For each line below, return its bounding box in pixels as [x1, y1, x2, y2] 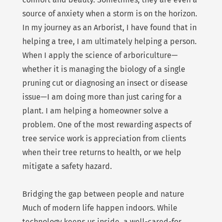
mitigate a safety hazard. [22, 162, 112, 171]
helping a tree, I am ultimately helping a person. [22, 37, 197, 47]
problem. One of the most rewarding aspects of [22, 120, 191, 130]
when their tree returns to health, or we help [22, 148, 181, 158]
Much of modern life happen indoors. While [22, 203, 177, 213]
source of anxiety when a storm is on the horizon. [22, 9, 197, 19]
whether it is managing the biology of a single [22, 64, 185, 74]
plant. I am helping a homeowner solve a [22, 106, 168, 116]
